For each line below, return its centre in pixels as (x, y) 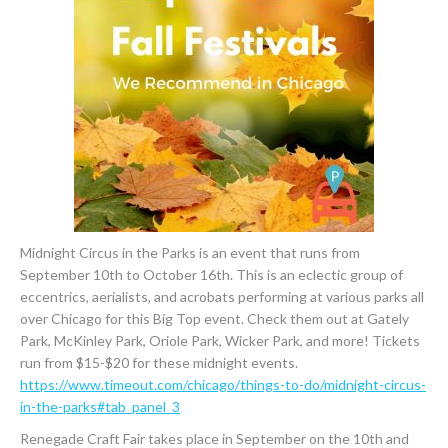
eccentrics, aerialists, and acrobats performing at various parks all (222, 296)
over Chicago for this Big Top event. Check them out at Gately (214, 318)
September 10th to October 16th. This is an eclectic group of (211, 274)
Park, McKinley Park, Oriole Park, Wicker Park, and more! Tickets (220, 340)
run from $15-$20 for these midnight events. (159, 362)
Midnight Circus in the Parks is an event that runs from (190, 252)
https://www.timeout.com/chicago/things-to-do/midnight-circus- (223, 384)
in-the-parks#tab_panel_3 (100, 406)
